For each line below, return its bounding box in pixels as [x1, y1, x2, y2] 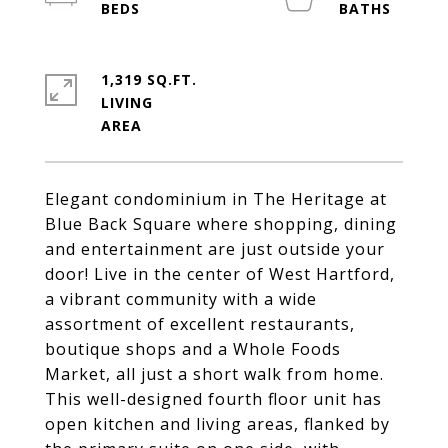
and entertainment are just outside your [45, 238, 385, 260]
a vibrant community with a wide [45, 288, 317, 310]
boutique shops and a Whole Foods [45, 338, 341, 360]
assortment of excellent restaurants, [45, 313, 355, 335]
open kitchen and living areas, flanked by [45, 413, 390, 435]
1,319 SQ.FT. [101, 70, 197, 89]
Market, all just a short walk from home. [45, 363, 384, 385]
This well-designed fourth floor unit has [45, 388, 382, 410]
